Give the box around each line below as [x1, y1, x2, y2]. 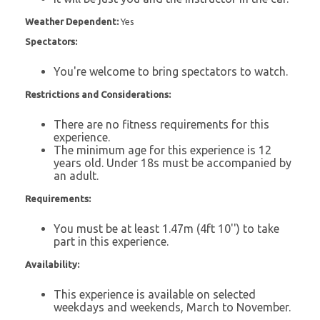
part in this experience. [54, 234, 169, 248]
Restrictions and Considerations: [25, 89, 171, 99]
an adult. [54, 169, 99, 182]
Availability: [25, 259, 79, 269]
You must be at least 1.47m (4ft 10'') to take [54, 221, 279, 235]
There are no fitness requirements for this [54, 117, 269, 131]
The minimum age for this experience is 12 [54, 143, 271, 156]
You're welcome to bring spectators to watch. [54, 64, 288, 78]
